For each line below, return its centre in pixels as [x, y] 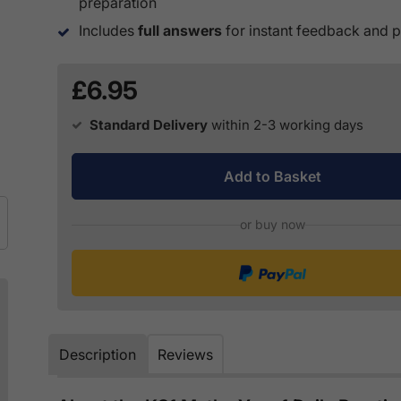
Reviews [185, 355]
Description [98, 355]
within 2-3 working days [287, 125]
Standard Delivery [149, 125]
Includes [108, 31]
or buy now [272, 225]
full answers [180, 31]
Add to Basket [272, 177]
